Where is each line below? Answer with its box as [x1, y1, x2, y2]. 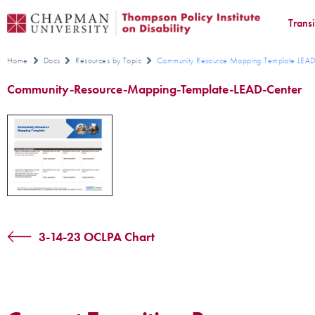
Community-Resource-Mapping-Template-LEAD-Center [7, 81, 302, 97]
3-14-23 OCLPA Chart [39, 228, 155, 245]
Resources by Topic [75, 55, 141, 66]
